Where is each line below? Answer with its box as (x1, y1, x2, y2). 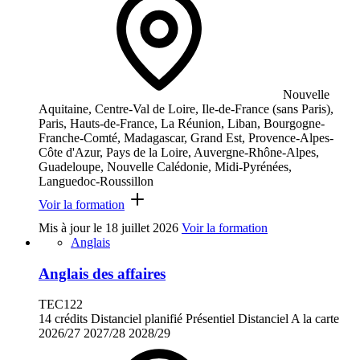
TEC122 (39, 297, 83, 312)
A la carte (291, 312, 339, 326)
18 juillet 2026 (105, 220, 178, 235)
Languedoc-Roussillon (39, 174, 153, 188)
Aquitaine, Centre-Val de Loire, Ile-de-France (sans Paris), (39, 101, 333, 116)
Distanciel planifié (91, 312, 182, 326)
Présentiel (186, 312, 235, 326)
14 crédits (39, 312, 88, 326)
